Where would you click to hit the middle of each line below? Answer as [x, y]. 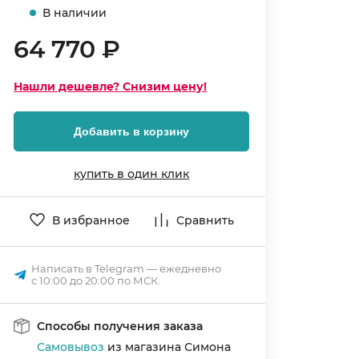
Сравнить [205, 220]
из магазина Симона [168, 347]
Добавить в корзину [132, 131]
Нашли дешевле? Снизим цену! [111, 87]
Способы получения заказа [120, 326]
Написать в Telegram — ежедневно [127, 268]
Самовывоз [71, 347]
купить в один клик [132, 174]
